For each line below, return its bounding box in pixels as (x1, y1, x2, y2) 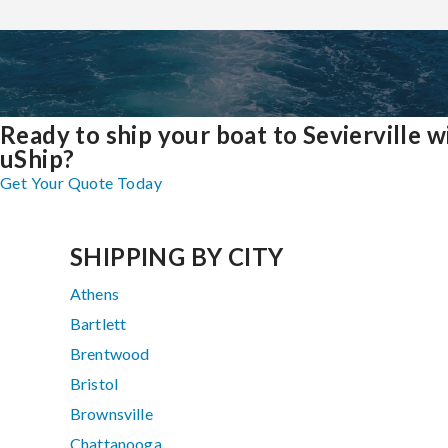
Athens (70, 284, 119, 304)
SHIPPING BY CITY (70, 242, 284, 272)
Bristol (70, 374, 119, 394)
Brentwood (70, 344, 150, 364)
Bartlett (70, 314, 127, 334)
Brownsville (70, 404, 153, 424)
